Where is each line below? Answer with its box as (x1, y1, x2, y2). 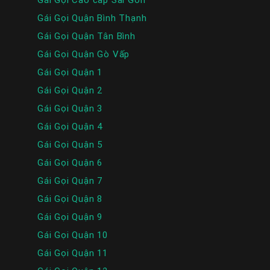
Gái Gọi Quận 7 (37, 175, 103, 187)
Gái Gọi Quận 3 (37, 102, 103, 115)
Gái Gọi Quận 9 (37, 211, 103, 223)
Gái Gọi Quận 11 (37, 247, 108, 259)
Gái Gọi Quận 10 (37, 229, 108, 241)
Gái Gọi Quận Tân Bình (37, 30, 136, 42)
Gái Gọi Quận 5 (37, 139, 103, 151)
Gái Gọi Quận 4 (37, 121, 103, 133)
